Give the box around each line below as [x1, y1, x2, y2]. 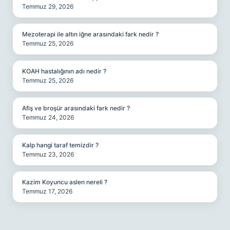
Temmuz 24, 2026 [22, 113, 74, 121]
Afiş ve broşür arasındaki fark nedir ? [22, 104, 130, 112]
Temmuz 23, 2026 [22, 150, 74, 158]
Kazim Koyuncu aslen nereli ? [22, 178, 107, 186]
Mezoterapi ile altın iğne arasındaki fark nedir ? [22, 30, 159, 38]
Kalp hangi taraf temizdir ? [22, 141, 99, 149]
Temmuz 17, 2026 [22, 187, 72, 195]
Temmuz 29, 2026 [22, 3, 73, 10]
